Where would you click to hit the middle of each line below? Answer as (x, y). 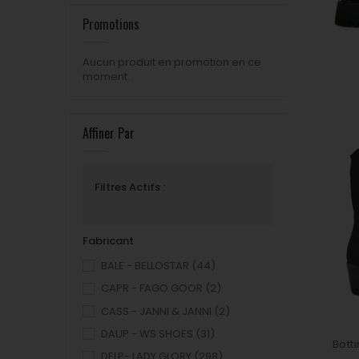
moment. (106, 77)
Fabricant (108, 241)
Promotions (111, 24)
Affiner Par (109, 133)
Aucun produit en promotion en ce (172, 62)
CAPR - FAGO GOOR (152, 288)
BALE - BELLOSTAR (145, 266)
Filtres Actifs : (130, 187)
